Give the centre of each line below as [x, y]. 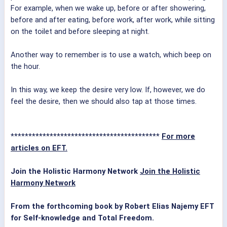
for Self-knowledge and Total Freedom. [82, 218]
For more [178, 137]
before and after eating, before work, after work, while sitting [113, 20]
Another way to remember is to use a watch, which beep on [111, 55]
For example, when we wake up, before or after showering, [108, 8]
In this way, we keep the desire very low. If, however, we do [108, 90]
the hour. [25, 67]
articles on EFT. [39, 148]
